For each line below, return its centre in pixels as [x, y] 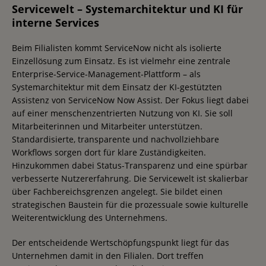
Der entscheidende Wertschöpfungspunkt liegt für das [121, 242]
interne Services [56, 22]
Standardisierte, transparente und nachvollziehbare [115, 139]
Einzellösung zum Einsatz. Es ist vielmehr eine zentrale [121, 61]
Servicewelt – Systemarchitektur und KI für [127, 9]
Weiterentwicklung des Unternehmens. [90, 217]
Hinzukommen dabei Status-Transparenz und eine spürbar [130, 165]
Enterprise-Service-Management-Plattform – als [106, 74]
